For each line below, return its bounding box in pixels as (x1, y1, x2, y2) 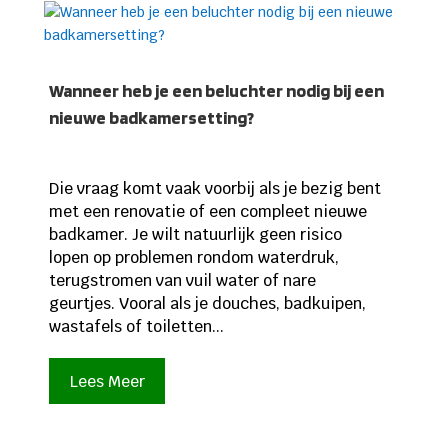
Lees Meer (69, 370, 145, 392)
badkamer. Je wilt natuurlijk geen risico (48, 224, 342, 246)
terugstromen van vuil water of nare (48, 270, 316, 292)
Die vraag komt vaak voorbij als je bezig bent (48, 178, 381, 200)
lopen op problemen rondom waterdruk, (48, 247, 339, 269)
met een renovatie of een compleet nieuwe (48, 201, 367, 223)
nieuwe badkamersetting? (48, 107, 254, 129)
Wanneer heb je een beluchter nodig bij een (48, 80, 384, 102)
